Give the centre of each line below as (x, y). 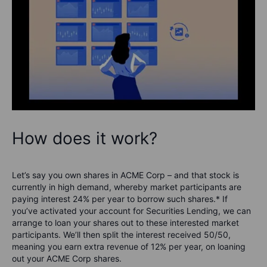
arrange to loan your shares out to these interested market (125, 223)
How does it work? (85, 139)
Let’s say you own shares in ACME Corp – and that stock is (125, 175)
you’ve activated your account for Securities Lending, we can (131, 211)
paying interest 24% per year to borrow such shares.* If (120, 199)
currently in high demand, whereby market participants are (127, 187)
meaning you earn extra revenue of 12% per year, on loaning (129, 247)
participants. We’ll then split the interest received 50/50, (121, 235)
